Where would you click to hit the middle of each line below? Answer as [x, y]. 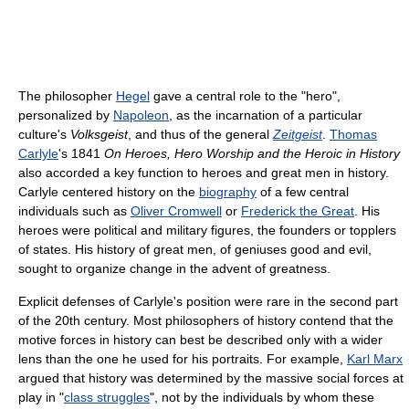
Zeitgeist [298, 134]
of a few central [303, 191]
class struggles [107, 397]
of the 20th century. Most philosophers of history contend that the [206, 320]
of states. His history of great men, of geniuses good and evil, [195, 249]
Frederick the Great [298, 210]
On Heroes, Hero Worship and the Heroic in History [252, 153]
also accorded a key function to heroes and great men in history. [204, 172]
